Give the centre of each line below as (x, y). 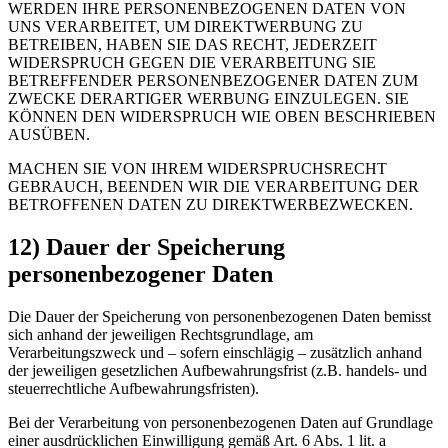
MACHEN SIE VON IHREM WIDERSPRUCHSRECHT (197, 168)
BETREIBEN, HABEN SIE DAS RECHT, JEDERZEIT (192, 44)
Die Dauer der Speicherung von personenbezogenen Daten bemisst (219, 316)
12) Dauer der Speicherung (146, 246)
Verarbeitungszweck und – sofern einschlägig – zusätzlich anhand (215, 352)
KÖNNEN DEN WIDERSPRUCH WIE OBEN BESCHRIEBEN (222, 116)
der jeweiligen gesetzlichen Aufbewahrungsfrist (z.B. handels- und (217, 370)
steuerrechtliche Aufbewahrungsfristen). (133, 388)
